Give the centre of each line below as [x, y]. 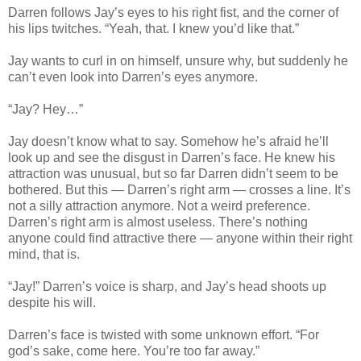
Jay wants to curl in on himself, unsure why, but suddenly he [178, 60]
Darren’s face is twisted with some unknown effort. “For [164, 334]
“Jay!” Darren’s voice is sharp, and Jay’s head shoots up [167, 286]
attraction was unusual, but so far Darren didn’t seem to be [173, 173]
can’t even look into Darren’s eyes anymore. [133, 77]
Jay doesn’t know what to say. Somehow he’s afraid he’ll [168, 141]
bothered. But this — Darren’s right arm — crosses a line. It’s [179, 189]
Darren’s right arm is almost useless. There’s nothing [158, 222]
